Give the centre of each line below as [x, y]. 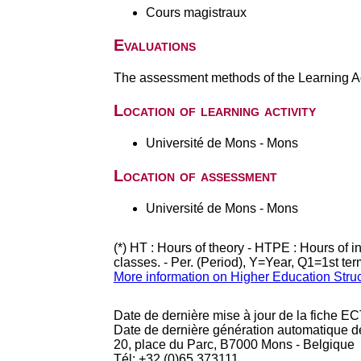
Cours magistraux [196, 12]
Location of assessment [195, 176]
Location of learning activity [214, 110]
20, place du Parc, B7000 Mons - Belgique [234, 344]
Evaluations [154, 45]
